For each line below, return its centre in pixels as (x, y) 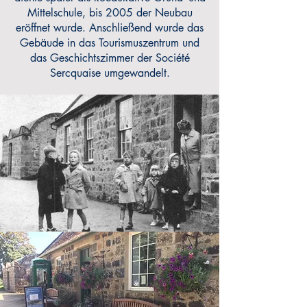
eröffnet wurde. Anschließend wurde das (110, 28)
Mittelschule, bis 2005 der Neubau (110, 13)
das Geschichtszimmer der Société (110, 58)
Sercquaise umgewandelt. (110, 73)
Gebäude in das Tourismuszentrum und (110, 43)
